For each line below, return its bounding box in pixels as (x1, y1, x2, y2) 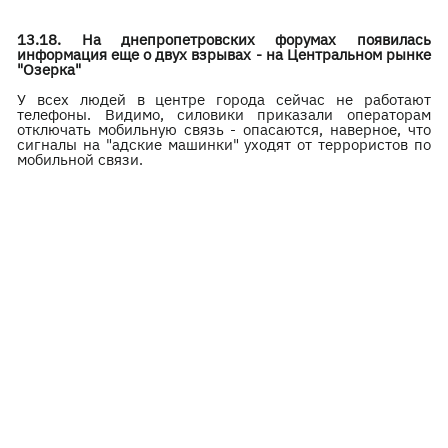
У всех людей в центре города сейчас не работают (17, 90, 431, 109)
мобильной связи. (17, 150, 144, 169)
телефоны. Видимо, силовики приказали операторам (17, 105, 431, 124)
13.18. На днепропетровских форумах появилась (17, 30, 431, 49)
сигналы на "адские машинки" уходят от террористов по (17, 135, 431, 154)
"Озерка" (17, 60, 82, 79)
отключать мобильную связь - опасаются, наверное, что (17, 120, 431, 139)
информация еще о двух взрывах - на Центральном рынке (17, 45, 431, 64)
